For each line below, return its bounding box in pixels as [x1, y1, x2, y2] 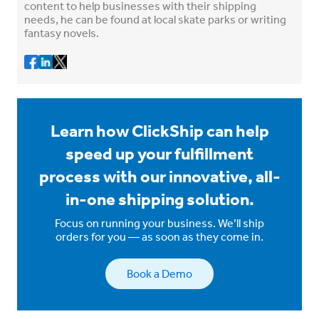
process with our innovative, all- [38, 165, 281, 187]
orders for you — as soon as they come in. [56, 229, 263, 244]
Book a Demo [127, 266, 192, 281]
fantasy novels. [24, 25, 99, 40]
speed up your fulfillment [66, 142, 253, 164]
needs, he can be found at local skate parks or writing [24, 11, 286, 26]
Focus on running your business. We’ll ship [55, 215, 264, 230]
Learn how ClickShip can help [50, 120, 269, 141]
